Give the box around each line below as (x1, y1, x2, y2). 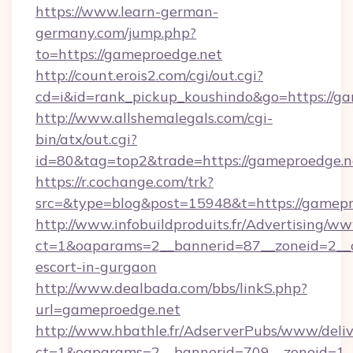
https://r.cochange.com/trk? (35, 173, 214, 191)
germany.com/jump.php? (35, 24, 196, 42)
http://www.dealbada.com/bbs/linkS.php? (35, 279, 307, 297)
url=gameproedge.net (35, 300, 180, 318)
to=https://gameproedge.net (35, 45, 222, 63)
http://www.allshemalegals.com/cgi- (35, 109, 273, 127)
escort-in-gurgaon (35, 258, 157, 276)
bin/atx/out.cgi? (35, 130, 137, 148)
